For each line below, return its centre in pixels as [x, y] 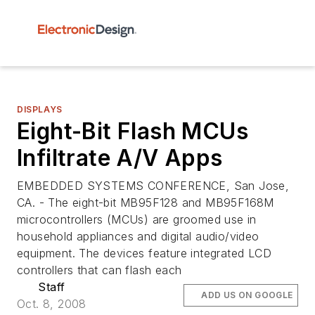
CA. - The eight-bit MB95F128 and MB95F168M [146, 202]
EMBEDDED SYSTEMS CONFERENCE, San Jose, [153, 186]
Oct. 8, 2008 [52, 304]
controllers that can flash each [99, 270]
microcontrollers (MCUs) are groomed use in [137, 219]
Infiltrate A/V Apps [120, 158]
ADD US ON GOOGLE [247, 295]
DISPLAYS [40, 109]
